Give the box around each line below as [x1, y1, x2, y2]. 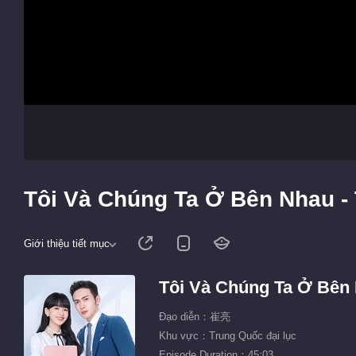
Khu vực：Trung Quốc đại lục [159, 330, 296, 342]
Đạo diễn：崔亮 [159, 311, 230, 323]
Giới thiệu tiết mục [24, 238, 110, 250]
